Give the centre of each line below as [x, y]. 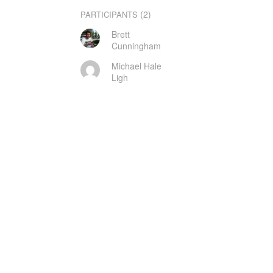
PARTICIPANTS [109, 14]
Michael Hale [136, 66]
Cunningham [136, 46]
